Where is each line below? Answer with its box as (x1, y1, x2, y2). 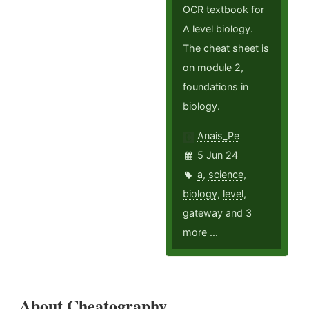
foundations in (183, 81, 249, 93)
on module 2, (183, 61, 244, 74)
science (208, 168, 244, 181)
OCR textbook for (183, 3, 265, 16)
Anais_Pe (197, 130, 240, 142)
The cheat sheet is (183, 42, 270, 54)
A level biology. (183, 23, 254, 35)
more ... (183, 226, 219, 239)
